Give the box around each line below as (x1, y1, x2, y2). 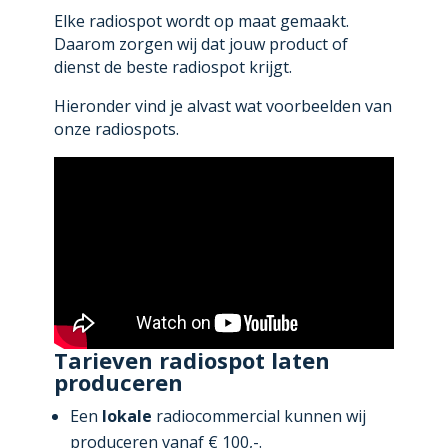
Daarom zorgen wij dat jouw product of (53, 33, 348, 56)
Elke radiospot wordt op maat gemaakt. (53, 10, 349, 33)
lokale (101, 404, 152, 427)
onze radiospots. (53, 118, 179, 141)
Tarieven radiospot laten (53, 344, 330, 375)
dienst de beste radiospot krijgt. (53, 56, 292, 79)
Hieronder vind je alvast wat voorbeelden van (53, 95, 392, 118)
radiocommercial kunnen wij (151, 404, 366, 427)
